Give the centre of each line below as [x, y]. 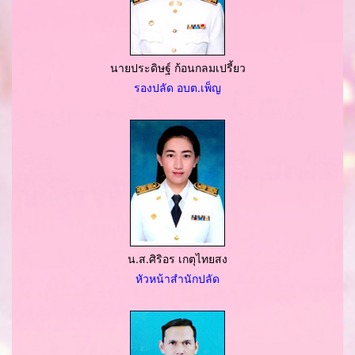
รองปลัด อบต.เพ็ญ [177, 87]
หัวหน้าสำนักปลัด [177, 278]
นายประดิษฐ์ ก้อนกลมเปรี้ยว [177, 67]
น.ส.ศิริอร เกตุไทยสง [177, 258]
